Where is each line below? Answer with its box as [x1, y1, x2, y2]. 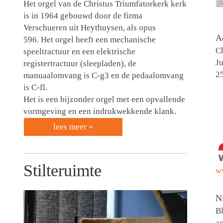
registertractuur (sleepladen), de [23, 58, 136, 68]
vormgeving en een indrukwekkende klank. [23, 106, 176, 116]
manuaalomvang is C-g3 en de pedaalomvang [23, 70, 184, 80]
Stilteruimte [23, 161, 102, 180]
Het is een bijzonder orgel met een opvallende [23, 94, 185, 104]
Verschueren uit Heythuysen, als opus [23, 22, 156, 32]
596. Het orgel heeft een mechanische [23, 34, 156, 44]
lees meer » [53, 122, 93, 131]
